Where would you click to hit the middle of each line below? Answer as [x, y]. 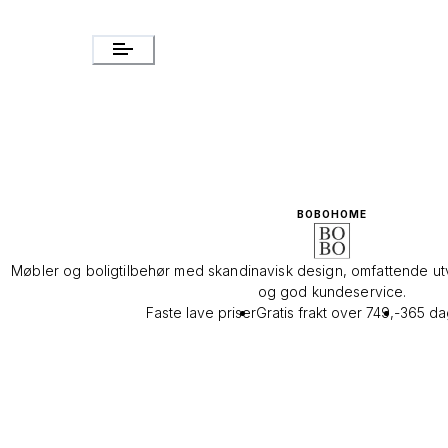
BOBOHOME [332, 214]
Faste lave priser [200, 312]
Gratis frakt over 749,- [327, 312]
